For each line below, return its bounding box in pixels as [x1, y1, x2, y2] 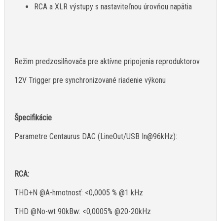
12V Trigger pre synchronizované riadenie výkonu [14, 75, 166, 85]
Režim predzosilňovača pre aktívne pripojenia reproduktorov [14, 57, 200, 67]
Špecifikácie [14, 113, 52, 123]
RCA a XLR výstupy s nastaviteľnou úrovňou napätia [34, 2, 192, 12]
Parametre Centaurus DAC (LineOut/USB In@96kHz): [14, 132, 177, 142]
